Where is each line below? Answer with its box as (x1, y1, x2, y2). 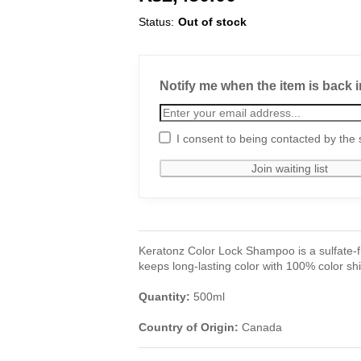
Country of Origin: (139, 321, 243, 334)
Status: (139, 15, 175, 29)
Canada (242, 321, 283, 334)
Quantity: (139, 290, 194, 304)
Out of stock (178, 15, 247, 29)
